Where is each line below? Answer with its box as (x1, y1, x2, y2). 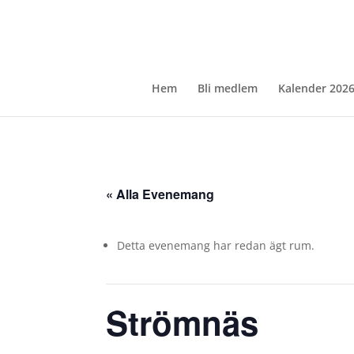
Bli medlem (197, 81, 258, 96)
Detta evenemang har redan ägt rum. (117, 238, 315, 253)
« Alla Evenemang (106, 185, 215, 203)
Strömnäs (106, 299, 259, 346)
